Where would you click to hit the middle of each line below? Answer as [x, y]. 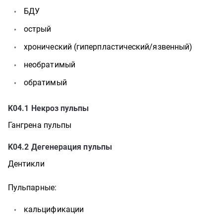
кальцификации [54, 209]
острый [38, 29]
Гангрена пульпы [40, 125]
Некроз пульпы [60, 108]
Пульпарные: [32, 188]
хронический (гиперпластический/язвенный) [108, 47]
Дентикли [26, 164]
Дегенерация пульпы [71, 147]
